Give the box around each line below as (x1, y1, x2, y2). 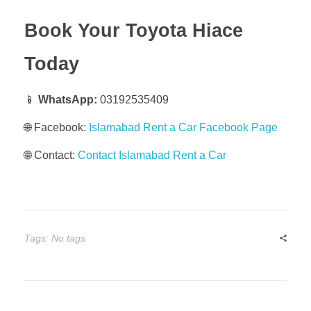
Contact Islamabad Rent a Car (78, 149, 226, 161)
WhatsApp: (38, 93, 97, 106)
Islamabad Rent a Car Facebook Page (89, 121, 278, 133)
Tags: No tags (24, 232, 85, 244)
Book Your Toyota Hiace (24, 19, 243, 41)
